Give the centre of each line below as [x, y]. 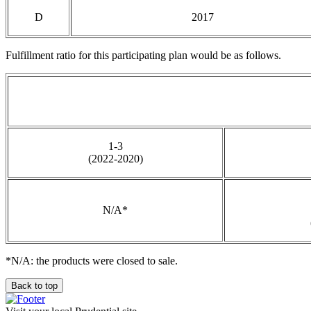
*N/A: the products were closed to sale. [92, 261]
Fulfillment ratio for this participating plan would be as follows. [143, 55]
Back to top [34, 286]
